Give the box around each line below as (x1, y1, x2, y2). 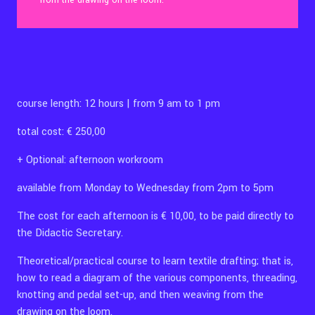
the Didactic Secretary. (17, 226, 126, 241)
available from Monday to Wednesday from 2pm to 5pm (17, 181, 276, 196)
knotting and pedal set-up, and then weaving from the (17, 288, 264, 303)
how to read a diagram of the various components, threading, (17, 271, 297, 286)
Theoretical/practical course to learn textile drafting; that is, (17, 254, 293, 269)
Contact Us (17, 25, 95, 48)
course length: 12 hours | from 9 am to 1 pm (17, 96, 220, 112)
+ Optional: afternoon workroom (17, 153, 163, 168)
